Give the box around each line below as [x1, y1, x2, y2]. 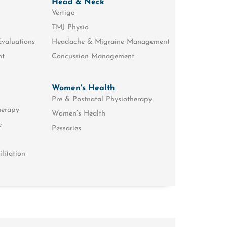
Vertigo [52, 9, 75, 17]
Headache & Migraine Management [52, 38, 170, 46]
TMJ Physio [52, 23, 89, 31]
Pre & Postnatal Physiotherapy [52, 95, 153, 103]
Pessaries [52, 124, 82, 132]
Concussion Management [52, 53, 135, 61]
